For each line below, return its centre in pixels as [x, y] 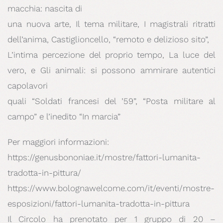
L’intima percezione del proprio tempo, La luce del [111, 55]
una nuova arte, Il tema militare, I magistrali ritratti [111, 24]
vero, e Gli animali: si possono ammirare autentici [111, 70]
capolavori [28, 86]
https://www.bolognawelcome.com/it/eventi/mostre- [111, 188]
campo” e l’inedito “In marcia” [64, 117]
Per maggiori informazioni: [58, 142]
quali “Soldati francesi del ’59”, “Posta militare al [111, 101]
